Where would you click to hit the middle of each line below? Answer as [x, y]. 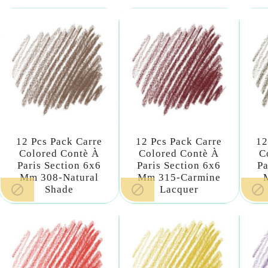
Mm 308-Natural [59, 178]
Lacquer [179, 190]
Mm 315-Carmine [179, 178]
